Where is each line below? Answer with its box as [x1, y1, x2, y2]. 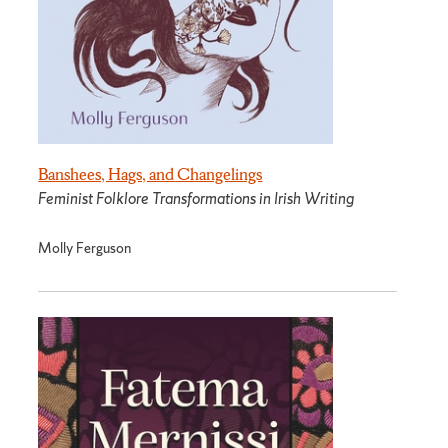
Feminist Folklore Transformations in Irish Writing [38, 189, 355, 210]
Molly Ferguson [38, 238, 132, 257]
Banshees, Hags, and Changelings [38, 163, 263, 186]
